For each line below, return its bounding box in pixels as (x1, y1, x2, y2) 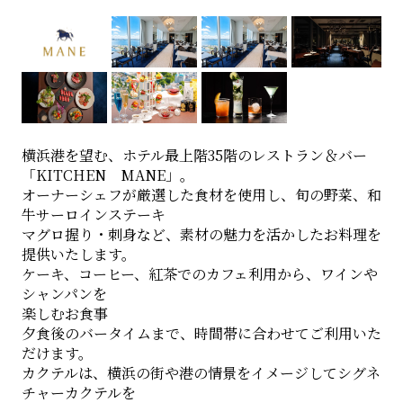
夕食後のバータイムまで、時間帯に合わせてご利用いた (21, 322, 381, 344)
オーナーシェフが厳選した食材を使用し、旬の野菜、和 (21, 184, 381, 205)
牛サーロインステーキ (21, 203, 166, 225)
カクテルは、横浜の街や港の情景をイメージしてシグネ (21, 362, 381, 383)
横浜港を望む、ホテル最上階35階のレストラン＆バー (21, 144, 367, 166)
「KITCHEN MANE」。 (21, 164, 194, 185)
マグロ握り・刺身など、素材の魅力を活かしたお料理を (21, 223, 381, 245)
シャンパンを (21, 282, 107, 304)
